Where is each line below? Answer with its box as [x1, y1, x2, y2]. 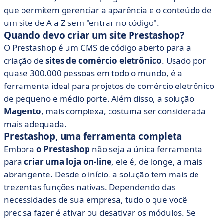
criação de [4, 55, 45, 66]
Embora [4, 143, 36, 154]
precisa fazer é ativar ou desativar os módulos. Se [4, 207, 196, 218]
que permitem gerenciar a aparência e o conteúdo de [4, 4, 212, 16]
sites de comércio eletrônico [45, 55, 162, 66]
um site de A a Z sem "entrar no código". [4, 17, 159, 28]
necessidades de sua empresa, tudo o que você [4, 194, 187, 205]
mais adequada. [4, 118, 66, 130]
